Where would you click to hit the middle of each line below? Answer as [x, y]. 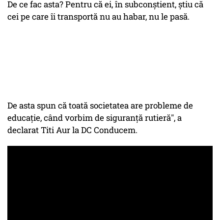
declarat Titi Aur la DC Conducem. [73, 130]
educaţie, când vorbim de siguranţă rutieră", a [95, 118]
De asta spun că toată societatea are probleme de [100, 106]
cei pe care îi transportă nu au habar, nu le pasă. [99, 17]
